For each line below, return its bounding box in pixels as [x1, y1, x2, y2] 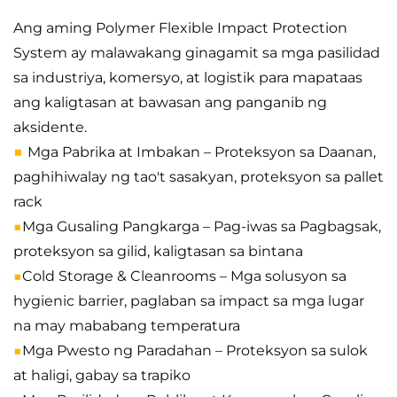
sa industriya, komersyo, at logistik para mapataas [13, 69, 362, 87]
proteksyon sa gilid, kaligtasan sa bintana [13, 243, 303, 261]
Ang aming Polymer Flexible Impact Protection [13, 19, 347, 37]
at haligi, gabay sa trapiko [13, 367, 191, 385]
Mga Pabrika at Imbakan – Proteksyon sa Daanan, [27, 144, 376, 161]
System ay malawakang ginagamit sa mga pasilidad [13, 44, 380, 62]
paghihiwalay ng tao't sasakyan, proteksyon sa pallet [13, 168, 384, 186]
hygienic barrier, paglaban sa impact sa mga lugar [13, 292, 364, 310]
